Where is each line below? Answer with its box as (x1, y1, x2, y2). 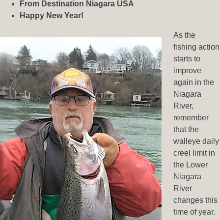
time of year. (173, 208, 215, 217)
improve (173, 66, 201, 75)
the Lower (173, 161, 208, 169)
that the (173, 125, 199, 134)
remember (173, 113, 209, 122)
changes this (173, 196, 218, 205)
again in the (173, 78, 214, 87)
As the (173, 31, 195, 40)
